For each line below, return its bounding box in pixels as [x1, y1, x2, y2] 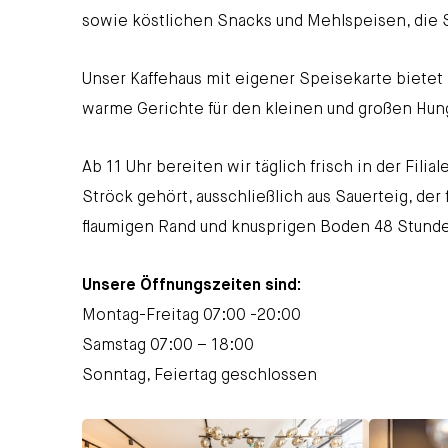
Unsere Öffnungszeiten [82, 277, 261, 294]
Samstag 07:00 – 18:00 [82, 337, 254, 354]
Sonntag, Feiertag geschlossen [82, 367, 317, 384]
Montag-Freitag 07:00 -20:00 [82, 307, 301, 324]
